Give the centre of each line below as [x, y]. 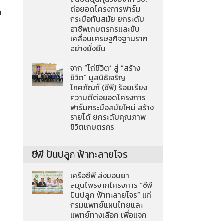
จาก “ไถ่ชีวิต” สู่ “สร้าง [105, 68]
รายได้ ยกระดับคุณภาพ [108, 117]
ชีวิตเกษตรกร [92, 127]
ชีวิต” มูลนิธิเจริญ [98, 78]
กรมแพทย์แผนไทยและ [107, 205]
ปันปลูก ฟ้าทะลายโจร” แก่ [111, 195]
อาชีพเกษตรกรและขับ [105, 29]
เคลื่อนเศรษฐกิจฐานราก [109, 39]
